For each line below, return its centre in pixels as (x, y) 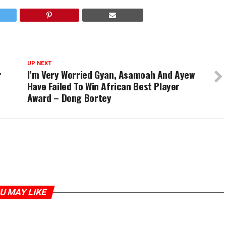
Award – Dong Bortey (69, 98)
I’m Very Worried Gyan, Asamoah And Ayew (111, 74)
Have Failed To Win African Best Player (103, 86)
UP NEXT (39, 63)
